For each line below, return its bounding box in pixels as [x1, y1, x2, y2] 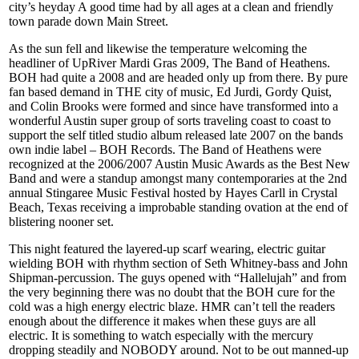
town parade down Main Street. [9, 14, 168, 28]
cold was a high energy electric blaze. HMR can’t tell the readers [9, 299, 335, 313]
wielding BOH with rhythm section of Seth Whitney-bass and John [9, 256, 348, 270]
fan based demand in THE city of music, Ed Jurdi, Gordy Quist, [9, 84, 332, 99]
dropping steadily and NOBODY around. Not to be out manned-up [9, 342, 349, 357]
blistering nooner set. [9, 214, 114, 228]
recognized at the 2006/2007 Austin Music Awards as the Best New [9, 156, 350, 171]
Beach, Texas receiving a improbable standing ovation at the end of [9, 200, 348, 214]
